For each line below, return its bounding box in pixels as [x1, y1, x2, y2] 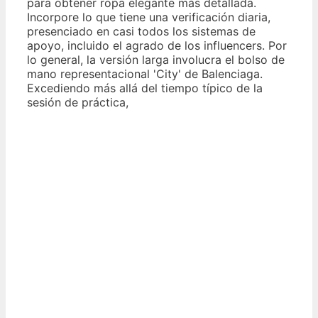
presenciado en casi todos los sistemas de [27, 23, 256, 38]
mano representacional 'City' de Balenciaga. [27, 66, 263, 81]
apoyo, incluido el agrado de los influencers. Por [27, 38, 287, 53]
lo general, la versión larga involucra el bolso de [27, 52, 285, 67]
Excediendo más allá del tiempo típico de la [27, 80, 263, 95]
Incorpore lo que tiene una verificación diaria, [27, 9, 270, 24]
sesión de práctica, [27, 94, 128, 109]
